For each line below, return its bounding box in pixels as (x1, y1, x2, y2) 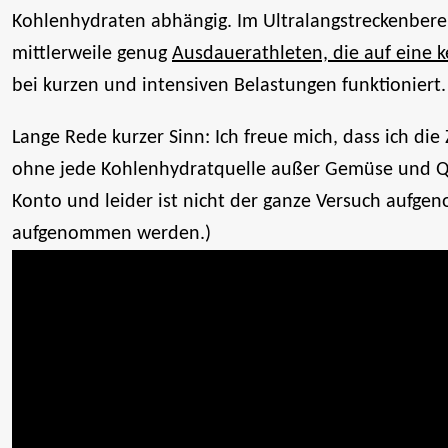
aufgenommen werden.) (12, 223, 211, 244)
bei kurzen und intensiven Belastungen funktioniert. (12, 75, 446, 96)
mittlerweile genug (12, 43, 172, 64)
